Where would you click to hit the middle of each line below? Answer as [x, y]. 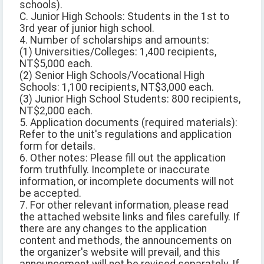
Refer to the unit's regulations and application [126, 135]
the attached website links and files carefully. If [130, 217]
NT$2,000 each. [56, 111]
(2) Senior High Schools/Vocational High [112, 76]
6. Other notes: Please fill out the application [123, 158]
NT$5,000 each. [56, 64]
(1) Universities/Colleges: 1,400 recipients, [118, 52]
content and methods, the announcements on [126, 241]
